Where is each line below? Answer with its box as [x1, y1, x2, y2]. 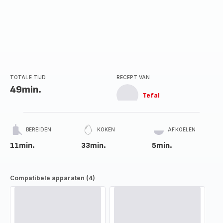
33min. [81, 141, 106, 150]
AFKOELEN [168, 126, 196, 132]
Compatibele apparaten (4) [10, 174, 95, 182]
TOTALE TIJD [10, 74, 46, 80]
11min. [10, 141, 35, 150]
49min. [10, 84, 41, 96]
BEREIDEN [26, 126, 51, 132]
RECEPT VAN [116, 74, 150, 80]
